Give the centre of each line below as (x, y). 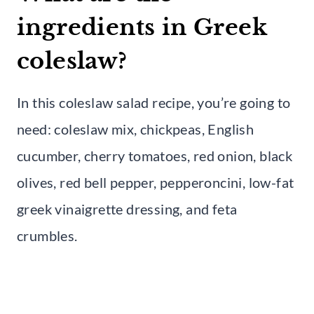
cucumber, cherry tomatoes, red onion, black (155, 155)
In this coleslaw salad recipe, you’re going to (154, 102)
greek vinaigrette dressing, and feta (127, 209)
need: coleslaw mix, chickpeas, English (136, 129)
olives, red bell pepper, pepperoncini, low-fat (156, 182)
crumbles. (47, 235)
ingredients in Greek (142, 27)
